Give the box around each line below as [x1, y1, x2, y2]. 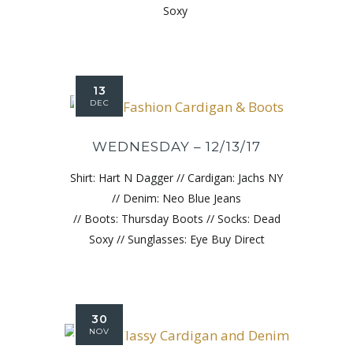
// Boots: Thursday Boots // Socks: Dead [72, 210, 281, 226]
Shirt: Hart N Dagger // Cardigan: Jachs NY [70, 169, 283, 185]
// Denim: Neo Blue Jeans [112, 190, 241, 206]
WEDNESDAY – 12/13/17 [92, 138, 261, 154]
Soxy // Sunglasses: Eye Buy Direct [88, 231, 265, 247]
